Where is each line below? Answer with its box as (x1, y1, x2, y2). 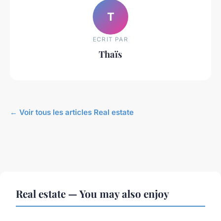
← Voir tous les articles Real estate (10, 108, 134, 117)
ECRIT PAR (93, 36, 128, 43)
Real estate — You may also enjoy (16, 186, 169, 201)
